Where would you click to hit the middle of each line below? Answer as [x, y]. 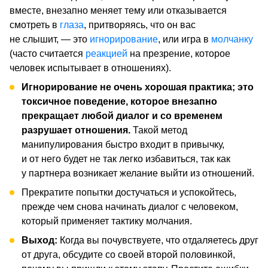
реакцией [106, 53]
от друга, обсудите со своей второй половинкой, [128, 254]
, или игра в [185, 39]
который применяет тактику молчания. [107, 221]
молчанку [232, 39]
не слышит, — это [50, 39]
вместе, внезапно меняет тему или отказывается [118, 10]
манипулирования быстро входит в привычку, [123, 144]
